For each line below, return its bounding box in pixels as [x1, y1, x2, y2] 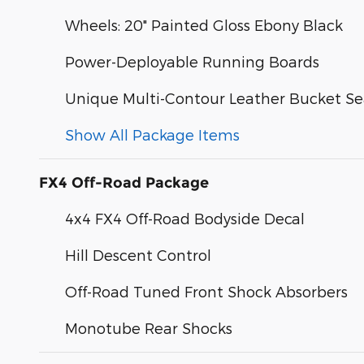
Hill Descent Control [65, 245, 211, 263]
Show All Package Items [65, 125, 240, 143]
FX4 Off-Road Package [39, 173, 209, 192]
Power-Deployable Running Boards [65, 52, 319, 70]
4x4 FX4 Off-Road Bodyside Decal [65, 209, 305, 227]
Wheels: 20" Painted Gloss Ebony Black [65, 15, 343, 33]
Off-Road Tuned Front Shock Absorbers [65, 282, 348, 300]
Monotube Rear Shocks [65, 318, 232, 336]
